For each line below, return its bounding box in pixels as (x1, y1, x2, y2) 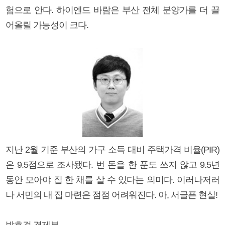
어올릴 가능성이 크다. (6, 20, 88, 30)
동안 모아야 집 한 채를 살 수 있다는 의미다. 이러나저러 (6, 174, 219, 185)
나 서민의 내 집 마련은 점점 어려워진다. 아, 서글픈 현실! (6, 189, 217, 200)
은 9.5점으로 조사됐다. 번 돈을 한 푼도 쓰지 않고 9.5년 (6, 159, 219, 170)
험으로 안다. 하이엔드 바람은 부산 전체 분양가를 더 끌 (6, 5, 219, 15)
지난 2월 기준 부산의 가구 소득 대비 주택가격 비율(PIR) (6, 144, 219, 155)
